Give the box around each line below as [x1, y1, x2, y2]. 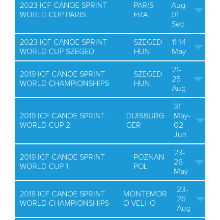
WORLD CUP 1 [20, 163, 68, 170]
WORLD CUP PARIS [20, 11, 86, 19]
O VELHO [123, 199, 156, 207]
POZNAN [134, 153, 164, 161]
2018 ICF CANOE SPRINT [20, 190, 105, 198]
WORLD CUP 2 [20, 121, 70, 129]
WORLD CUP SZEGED [20, 48, 94, 55]
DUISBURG [126, 112, 164, 120]
